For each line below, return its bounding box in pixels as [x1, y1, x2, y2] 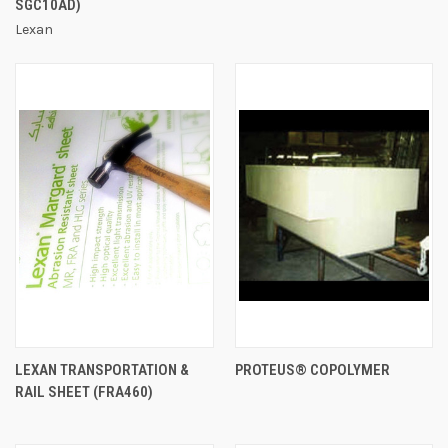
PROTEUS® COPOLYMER [234, 360, 390, 379]
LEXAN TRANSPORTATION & [15, 360, 189, 379]
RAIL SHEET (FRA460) [15, 382, 153, 401]
